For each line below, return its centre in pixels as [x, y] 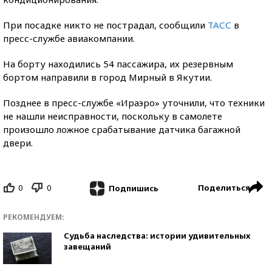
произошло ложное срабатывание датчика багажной [122, 129]
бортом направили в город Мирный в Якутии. [107, 77]
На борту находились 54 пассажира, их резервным [118, 64]
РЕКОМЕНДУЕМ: [34, 217]
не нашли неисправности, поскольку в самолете [113, 116]
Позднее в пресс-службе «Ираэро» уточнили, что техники [134, 103]
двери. [18, 143]
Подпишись [133, 188]
